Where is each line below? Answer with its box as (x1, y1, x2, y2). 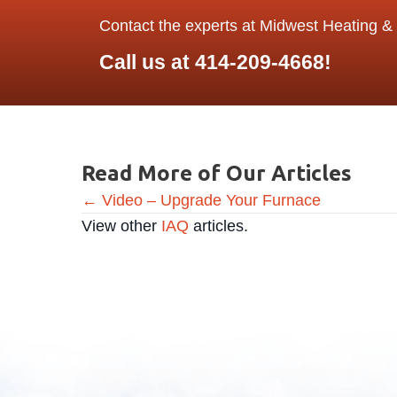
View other (82, 216, 161, 235)
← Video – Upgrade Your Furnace (82, 191, 321, 209)
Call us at (99, 51, 195, 74)
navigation (81, 227, 218, 258)
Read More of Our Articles (82, 160, 352, 185)
